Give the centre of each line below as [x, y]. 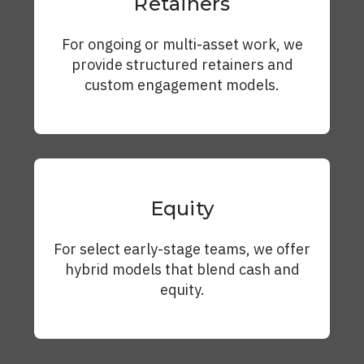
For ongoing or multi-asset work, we [182, 45]
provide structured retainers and [182, 65]
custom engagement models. [182, 85]
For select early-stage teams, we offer [182, 249]
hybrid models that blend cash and [182, 270]
